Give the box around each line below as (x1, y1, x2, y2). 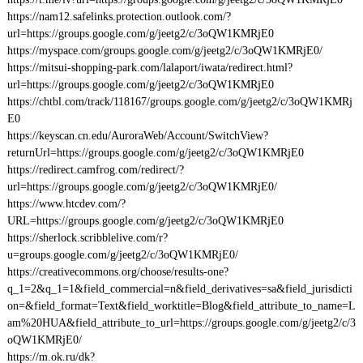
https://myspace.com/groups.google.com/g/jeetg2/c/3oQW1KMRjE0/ (6, 45, 322, 57)
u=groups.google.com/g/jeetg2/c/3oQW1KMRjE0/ (6, 249, 238, 261)
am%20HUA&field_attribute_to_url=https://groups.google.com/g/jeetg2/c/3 (6, 317, 356, 329)
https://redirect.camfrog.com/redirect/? (6, 164, 184, 176)
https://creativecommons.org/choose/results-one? (6, 266, 228, 278)
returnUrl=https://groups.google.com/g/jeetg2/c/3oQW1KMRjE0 (6, 147, 304, 159)
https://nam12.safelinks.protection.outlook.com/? (6, 11, 231, 23)
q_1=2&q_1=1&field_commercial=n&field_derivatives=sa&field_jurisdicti (6, 283, 352, 295)
